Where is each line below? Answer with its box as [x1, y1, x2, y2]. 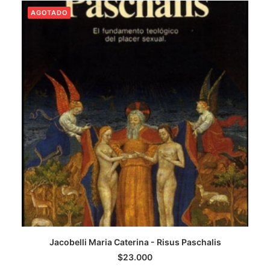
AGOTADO [31, 8, 68, 17]
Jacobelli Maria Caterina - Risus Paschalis [49, 237, 221, 247]
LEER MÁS [114, 246, 156, 256]
